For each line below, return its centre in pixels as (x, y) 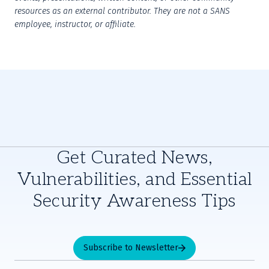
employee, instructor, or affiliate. (75, 24)
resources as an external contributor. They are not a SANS (122, 11)
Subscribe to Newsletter (131, 248)
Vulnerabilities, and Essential (134, 180)
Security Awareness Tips (134, 201)
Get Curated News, (134, 158)
